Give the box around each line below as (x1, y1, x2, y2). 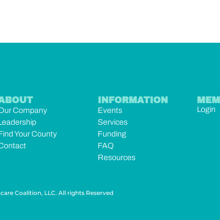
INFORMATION (97, 95, 168, 105)
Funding (97, 129, 126, 138)
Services (97, 117, 128, 126)
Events (97, 106, 122, 114)
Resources (97, 153, 136, 162)
